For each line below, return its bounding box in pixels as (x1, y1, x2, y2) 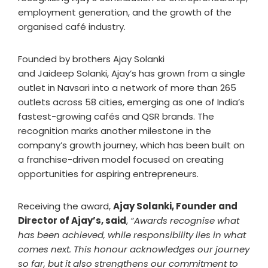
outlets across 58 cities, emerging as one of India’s (18, 96, 245, 109)
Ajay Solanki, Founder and (113, 200, 237, 213)
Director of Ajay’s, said (18, 214, 126, 227)
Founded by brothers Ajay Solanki (18, 53, 165, 66)
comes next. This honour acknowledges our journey (18, 243, 249, 256)
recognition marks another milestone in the (18, 124, 211, 138)
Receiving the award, (18, 200, 113, 213)
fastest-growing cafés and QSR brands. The (18, 110, 214, 123)
